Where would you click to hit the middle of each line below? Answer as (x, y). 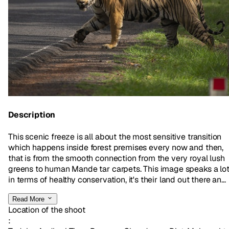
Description (32, 115)
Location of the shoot (47, 210)
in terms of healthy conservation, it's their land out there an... (117, 179)
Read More (29, 199)
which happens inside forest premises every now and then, (116, 147)
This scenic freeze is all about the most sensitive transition (115, 136)
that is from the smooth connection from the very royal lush (117, 158)
